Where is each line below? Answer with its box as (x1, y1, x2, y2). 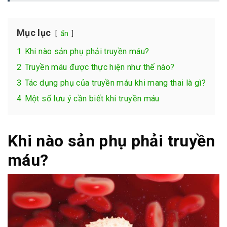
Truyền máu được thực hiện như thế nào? (24, 62, 175, 72)
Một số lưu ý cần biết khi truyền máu (24, 93, 160, 103)
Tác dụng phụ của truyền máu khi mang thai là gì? (24, 78, 206, 88)
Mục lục (17, 27, 51, 38)
